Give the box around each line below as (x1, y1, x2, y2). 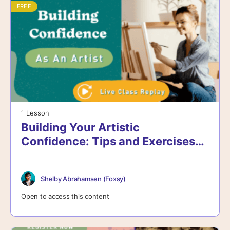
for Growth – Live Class (21, 148, 148, 162)
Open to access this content (21, 192, 109, 201)
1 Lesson (21, 109, 49, 118)
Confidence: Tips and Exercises (21, 135, 195, 148)
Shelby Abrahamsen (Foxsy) (41, 174, 126, 183)
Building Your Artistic (21, 121, 140, 135)
